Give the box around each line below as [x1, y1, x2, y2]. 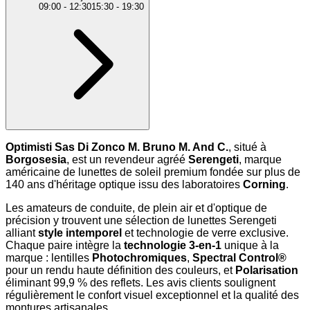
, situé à [228, 141, 266, 154]
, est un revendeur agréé [66, 154, 188, 166]
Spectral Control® [192, 252, 286, 264]
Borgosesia [6, 154, 66, 166]
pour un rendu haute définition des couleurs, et [6, 264, 235, 277]
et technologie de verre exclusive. [122, 227, 289, 239]
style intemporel [38, 227, 122, 239]
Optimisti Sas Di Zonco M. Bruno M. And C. [6, 141, 228, 154]
